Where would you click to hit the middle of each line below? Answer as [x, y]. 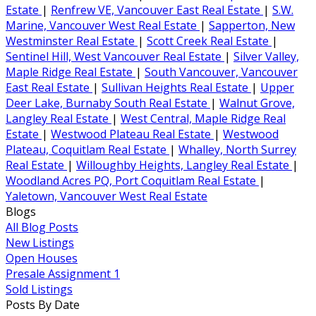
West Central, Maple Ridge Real [203, 119]
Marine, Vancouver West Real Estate [103, 26]
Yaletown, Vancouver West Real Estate [107, 196]
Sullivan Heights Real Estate [176, 88]
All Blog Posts [42, 227]
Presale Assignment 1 [63, 274]
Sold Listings [39, 290]
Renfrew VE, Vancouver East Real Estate [157, 10]
